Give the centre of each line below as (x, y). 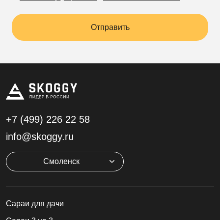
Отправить (110, 27)
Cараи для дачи (35, 203)
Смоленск (61, 161)
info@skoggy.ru (40, 136)
